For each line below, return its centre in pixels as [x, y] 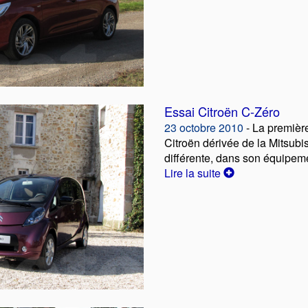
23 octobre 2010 [204, 127]
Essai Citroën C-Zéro [222, 111]
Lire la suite [194, 173]
